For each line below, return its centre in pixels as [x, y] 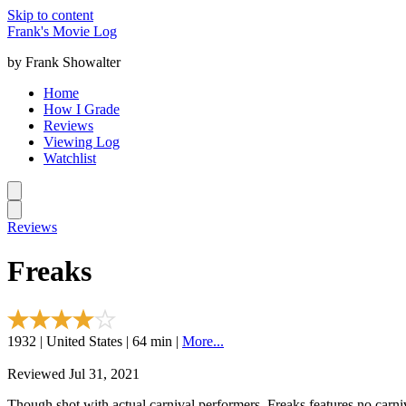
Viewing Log [82, 142]
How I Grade [82, 109]
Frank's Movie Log [62, 31]
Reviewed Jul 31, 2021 [73, 373]
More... [203, 341]
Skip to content [50, 15]
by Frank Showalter [64, 62]
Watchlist [70, 158]
